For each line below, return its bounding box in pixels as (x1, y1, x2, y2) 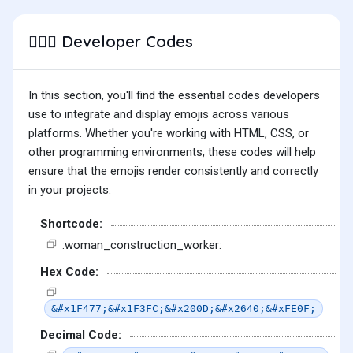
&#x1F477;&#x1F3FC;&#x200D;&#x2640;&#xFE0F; (51, 302, 316, 314)
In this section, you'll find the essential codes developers (28, 88, 320, 103)
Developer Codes (57, 32, 193, 52)
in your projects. (28, 183, 111, 198)
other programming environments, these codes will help (28, 145, 316, 160)
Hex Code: (40, 265, 98, 280)
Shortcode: (40, 217, 102, 232)
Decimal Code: (40, 328, 121, 343)
